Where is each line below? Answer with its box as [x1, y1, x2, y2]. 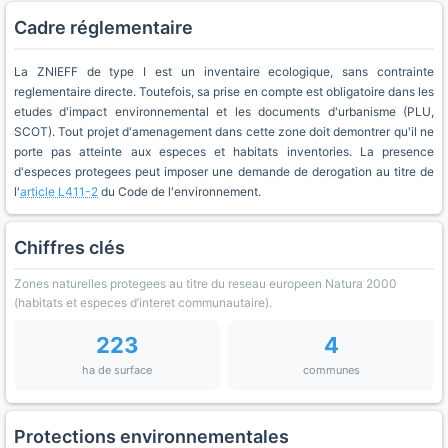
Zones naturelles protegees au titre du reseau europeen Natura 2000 [14, 276, 397, 291]
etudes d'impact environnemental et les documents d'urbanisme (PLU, [14, 104, 434, 119]
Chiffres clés [14, 237, 125, 258]
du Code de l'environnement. [98, 184, 261, 199]
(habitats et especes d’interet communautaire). [14, 295, 272, 310]
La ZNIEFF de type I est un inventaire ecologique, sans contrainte [14, 64, 434, 79]
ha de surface [82, 363, 152, 377]
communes [302, 363, 360, 377]
